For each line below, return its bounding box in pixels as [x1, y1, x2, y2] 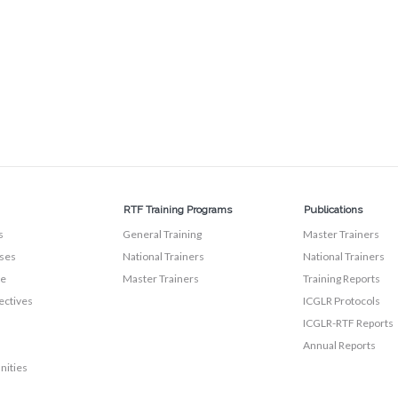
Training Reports [302, 272, 380, 285]
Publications [303, 203, 362, 216]
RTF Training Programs [123, 203, 233, 216]
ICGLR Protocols [302, 294, 380, 307]
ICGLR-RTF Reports [302, 316, 394, 330]
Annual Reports [302, 338, 376, 352]
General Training [123, 227, 203, 241]
